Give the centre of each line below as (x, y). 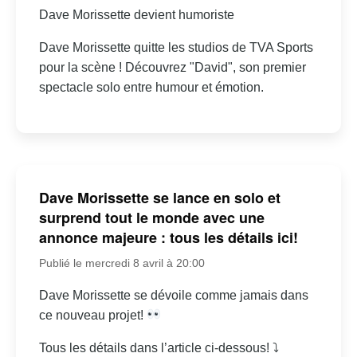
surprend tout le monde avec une (151, 217)
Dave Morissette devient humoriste (136, 15)
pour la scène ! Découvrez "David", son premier (172, 68)
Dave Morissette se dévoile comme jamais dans (173, 295)
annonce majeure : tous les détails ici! (168, 237)
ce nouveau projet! (92, 315)
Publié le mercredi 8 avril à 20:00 (122, 263)
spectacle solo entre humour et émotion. (151, 88)
